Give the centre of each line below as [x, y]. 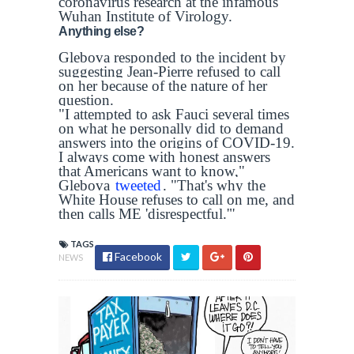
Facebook [137, 256]
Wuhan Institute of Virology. [145, 16]
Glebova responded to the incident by [172, 57]
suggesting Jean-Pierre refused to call [169, 71]
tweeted [138, 185]
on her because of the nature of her [163, 85]
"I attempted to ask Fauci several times [174, 114]
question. [86, 100]
